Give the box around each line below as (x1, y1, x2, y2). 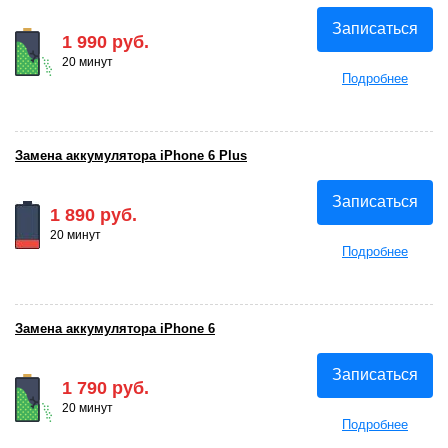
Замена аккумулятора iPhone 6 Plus (15, 148, 247, 163)
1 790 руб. (62, 377, 149, 398)
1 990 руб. (62, 31, 149, 52)
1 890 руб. (50, 204, 137, 225)
